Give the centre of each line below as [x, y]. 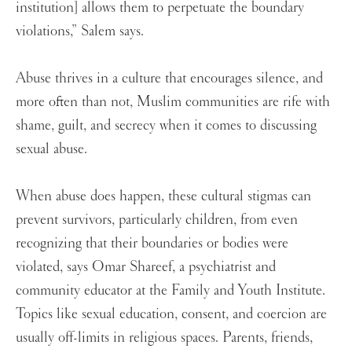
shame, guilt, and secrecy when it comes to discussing [166, 125]
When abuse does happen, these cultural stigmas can [163, 196]
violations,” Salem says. [82, 31]
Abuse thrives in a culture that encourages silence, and [169, 78]
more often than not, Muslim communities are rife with [173, 102]
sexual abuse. [51, 149]
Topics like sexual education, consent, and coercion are [171, 314]
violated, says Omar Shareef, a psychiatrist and [146, 267]
